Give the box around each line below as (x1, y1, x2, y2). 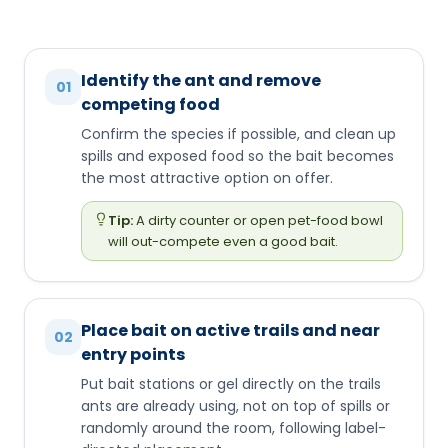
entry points (81, 342, 185, 366)
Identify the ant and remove (81, 68, 321, 92)
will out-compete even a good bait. (108, 231, 338, 251)
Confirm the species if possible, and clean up (81, 123, 396, 144)
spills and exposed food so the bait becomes (81, 145, 394, 166)
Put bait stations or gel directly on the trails (81, 373, 381, 394)
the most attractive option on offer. (81, 167, 333, 188)
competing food (81, 92, 220, 116)
